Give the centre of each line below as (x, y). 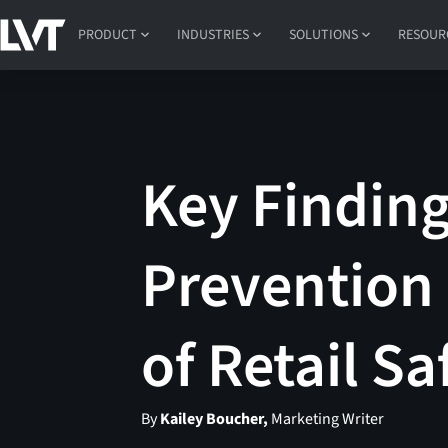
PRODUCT (108, 34)
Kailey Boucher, (214, 419)
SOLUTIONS (324, 34)
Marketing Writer (326, 419)
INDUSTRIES (213, 34)
